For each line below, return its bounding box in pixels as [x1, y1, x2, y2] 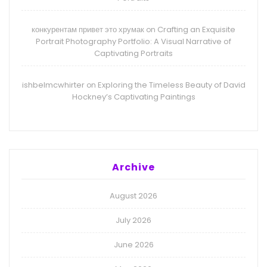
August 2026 [110, 190, 157, 202]
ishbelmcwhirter [21, 79, 85, 91]
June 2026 [113, 239, 154, 251]
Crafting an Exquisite [157, 24, 235, 36]
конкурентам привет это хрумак [32, 24, 144, 36]
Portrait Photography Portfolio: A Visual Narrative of [36, 36, 231, 48]
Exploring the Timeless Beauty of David [97, 79, 246, 91]
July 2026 [116, 215, 151, 226]
